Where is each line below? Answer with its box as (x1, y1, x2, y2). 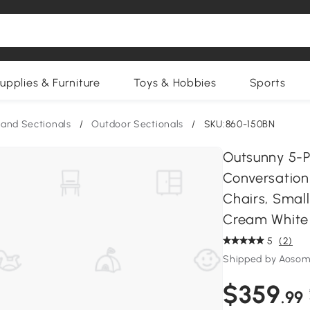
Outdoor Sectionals (91, 118, 184, 130)
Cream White (223, 211, 309, 228)
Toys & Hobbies (133, 76, 217, 89)
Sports (249, 76, 286, 89)
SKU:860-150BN (203, 118, 275, 130)
